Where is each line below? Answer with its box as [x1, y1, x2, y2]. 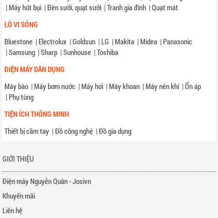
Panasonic [163, 36, 193, 47]
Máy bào [4, 81, 29, 91]
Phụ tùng [9, 92, 34, 102]
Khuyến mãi [2, 191, 35, 201]
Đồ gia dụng [99, 126, 132, 136]
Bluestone [4, 36, 33, 47]
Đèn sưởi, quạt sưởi [47, 2, 102, 13]
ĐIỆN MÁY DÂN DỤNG [4, 64, 65, 74]
